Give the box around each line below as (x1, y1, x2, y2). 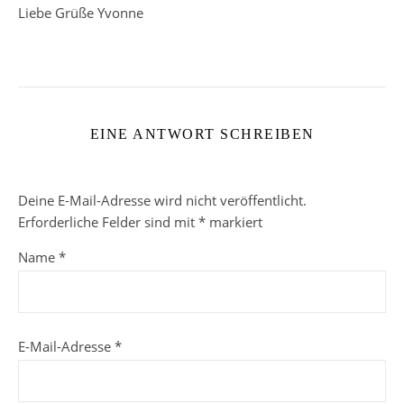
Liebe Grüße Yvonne (18, 3, 143, 22)
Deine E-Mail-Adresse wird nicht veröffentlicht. (18, 190, 307, 209)
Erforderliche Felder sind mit (18, 212, 198, 231)
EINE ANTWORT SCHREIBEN (89, 125, 315, 142)
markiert (206, 212, 262, 231)
